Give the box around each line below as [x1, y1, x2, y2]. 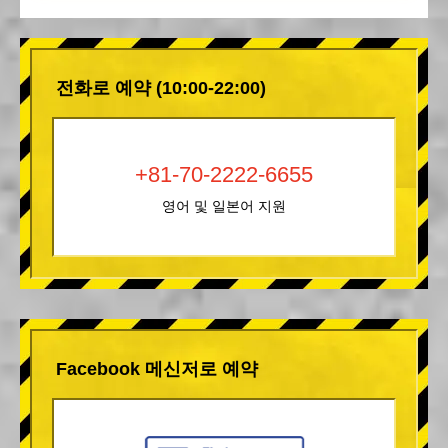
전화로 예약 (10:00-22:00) [56, 77, 266, 98]
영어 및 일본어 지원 [162, 197, 286, 214]
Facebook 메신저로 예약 [56, 358, 258, 379]
